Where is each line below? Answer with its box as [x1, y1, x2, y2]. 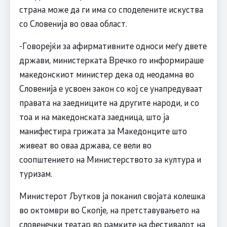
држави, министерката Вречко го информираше [19, 54, 204, 66]
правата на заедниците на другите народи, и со [19, 97, 199, 108]
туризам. [19, 168, 52, 179]
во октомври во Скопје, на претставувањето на [19, 204, 200, 216]
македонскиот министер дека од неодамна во [19, 68, 194, 80]
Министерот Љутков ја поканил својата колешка [19, 190, 205, 202]
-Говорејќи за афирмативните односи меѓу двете [19, 40, 207, 52]
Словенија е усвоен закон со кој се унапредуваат [19, 83, 203, 94]
